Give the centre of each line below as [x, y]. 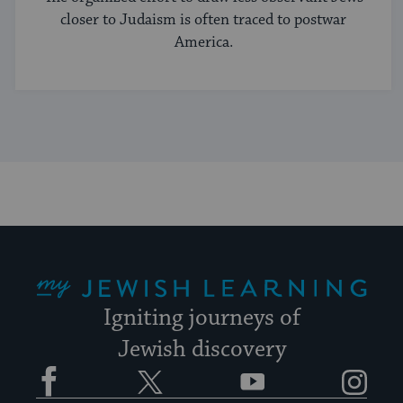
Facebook [63, 364]
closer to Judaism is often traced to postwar [203, 19]
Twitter [159, 364]
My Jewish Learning [61, 269]
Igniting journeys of [201, 318]
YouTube [264, 364]
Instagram [370, 364]
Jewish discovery [201, 349]
